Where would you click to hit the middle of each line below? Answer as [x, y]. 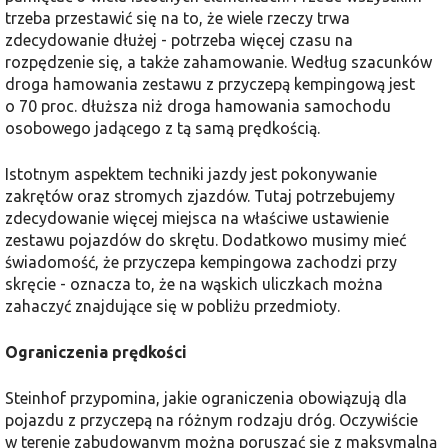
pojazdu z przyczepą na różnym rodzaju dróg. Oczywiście [211, 420]
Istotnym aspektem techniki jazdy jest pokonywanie [191, 174]
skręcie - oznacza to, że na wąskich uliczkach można [194, 284]
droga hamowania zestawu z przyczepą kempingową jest [210, 84]
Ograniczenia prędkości [96, 352]
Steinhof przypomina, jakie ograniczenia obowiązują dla [206, 398]
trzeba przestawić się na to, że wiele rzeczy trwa [177, 18]
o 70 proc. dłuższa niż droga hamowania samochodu [198, 106]
